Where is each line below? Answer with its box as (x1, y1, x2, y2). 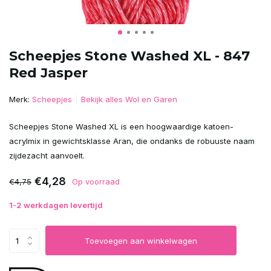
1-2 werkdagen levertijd (9, 200, 103, 210)
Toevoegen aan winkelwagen (85, 235, 198, 246)
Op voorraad (72, 176, 120, 186)
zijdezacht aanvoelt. (9, 151, 85, 160)
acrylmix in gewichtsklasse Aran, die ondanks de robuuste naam (9, 136, 255, 146)
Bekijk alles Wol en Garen (81, 94, 177, 104)
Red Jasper (9, 65, 88, 81)
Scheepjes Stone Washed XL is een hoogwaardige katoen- (9, 122, 233, 131)
